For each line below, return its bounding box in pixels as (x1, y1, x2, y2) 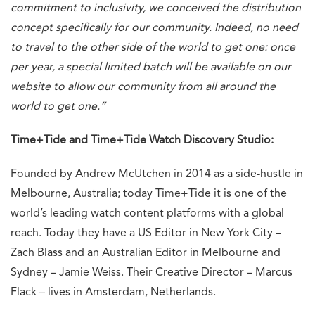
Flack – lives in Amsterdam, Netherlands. (11, 286, 216, 298)
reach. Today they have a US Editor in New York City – (11, 227, 281, 239)
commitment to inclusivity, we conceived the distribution (11, 2, 301, 14)
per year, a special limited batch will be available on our (11, 61, 291, 73)
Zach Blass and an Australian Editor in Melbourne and (11, 247, 281, 259)
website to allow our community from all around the (11, 81, 276, 93)
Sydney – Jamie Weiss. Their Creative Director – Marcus (11, 266, 292, 278)
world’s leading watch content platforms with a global (11, 207, 284, 219)
